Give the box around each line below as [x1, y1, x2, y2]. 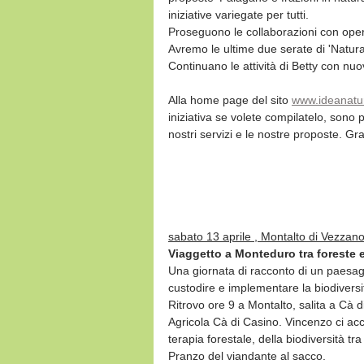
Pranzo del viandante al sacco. [168, 349, 326, 362]
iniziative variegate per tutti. [168, 8, 309, 21]
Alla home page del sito [168, 93, 292, 106]
